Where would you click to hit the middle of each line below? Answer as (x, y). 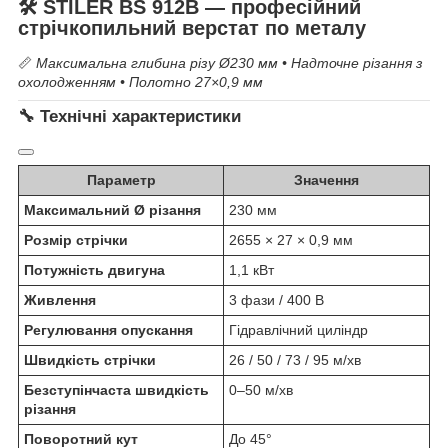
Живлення (60, 300)
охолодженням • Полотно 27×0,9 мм (140, 82)
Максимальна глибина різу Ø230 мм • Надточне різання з (229, 63)
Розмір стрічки (76, 240)
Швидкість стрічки (90, 360)
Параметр (121, 180)
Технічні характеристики (140, 117)
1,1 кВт (251, 270)
